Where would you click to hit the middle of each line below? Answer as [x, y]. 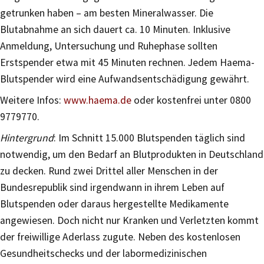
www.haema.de [98, 100]
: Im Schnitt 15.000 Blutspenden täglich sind [149, 138]
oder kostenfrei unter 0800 [191, 100]
